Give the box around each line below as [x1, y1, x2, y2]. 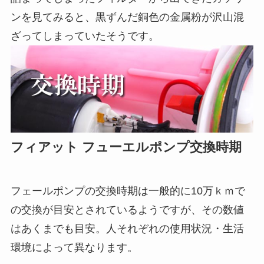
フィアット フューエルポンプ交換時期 [10, 140, 242, 154]
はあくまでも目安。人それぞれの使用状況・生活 [10, 222, 244, 235]
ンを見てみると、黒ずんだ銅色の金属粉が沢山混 [10, 11, 244, 24]
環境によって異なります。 [10, 241, 138, 253]
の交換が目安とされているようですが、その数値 [10, 203, 244, 216]
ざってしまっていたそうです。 [10, 30, 159, 42]
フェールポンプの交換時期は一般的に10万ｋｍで [10, 184, 245, 197]
